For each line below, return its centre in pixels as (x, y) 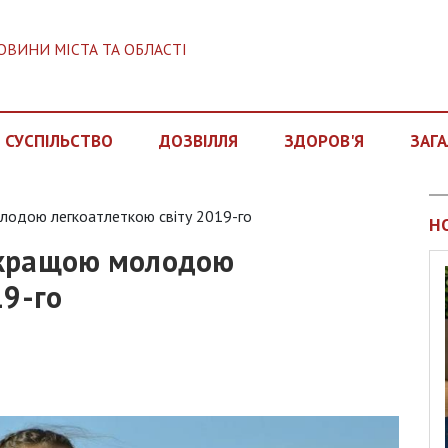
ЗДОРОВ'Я (323, 141)
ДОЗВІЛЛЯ (198, 141)
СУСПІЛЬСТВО (59, 141)
